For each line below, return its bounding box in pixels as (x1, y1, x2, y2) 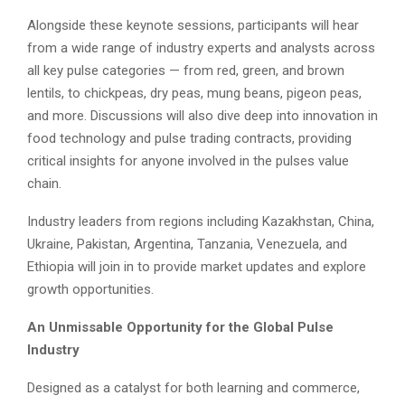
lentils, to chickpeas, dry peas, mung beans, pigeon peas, (27, 84, 362, 101)
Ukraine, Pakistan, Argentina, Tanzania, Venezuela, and (27, 235, 347, 252)
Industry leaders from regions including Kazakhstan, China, (27, 212, 374, 230)
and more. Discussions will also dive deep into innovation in (27, 107, 378, 124)
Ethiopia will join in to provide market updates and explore (27, 258, 366, 275)
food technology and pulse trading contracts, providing (27, 129, 352, 146)
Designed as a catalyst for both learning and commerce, (27, 379, 360, 396)
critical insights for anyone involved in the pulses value (27, 152, 349, 169)
